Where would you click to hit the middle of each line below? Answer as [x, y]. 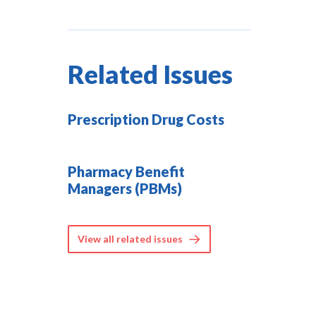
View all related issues [130, 239]
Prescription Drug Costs [146, 120]
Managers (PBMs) [125, 189]
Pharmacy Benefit [126, 172]
